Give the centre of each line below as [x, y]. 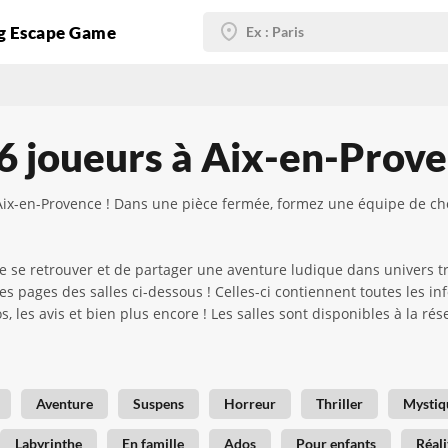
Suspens [158, 403]
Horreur [250, 403]
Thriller [339, 403]
